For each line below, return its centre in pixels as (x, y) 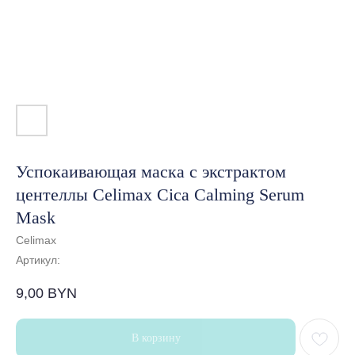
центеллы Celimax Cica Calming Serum (160, 194)
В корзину (156, 338)
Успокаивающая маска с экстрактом (151, 171)
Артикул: (38, 260)
